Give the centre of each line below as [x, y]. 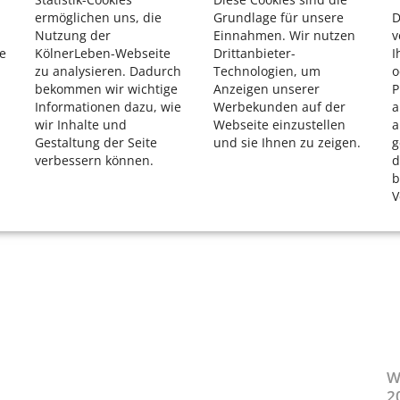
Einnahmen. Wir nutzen [284, 35]
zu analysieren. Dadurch [108, 71]
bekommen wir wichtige [106, 89]
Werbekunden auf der [279, 107]
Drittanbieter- [254, 53]
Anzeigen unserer [267, 89]
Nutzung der [73, 35]
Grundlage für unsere [279, 17]
